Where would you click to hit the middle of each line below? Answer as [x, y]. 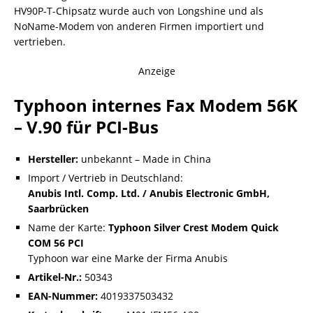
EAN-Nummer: [63, 296]
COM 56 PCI [56, 243]
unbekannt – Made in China [145, 159]
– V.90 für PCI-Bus [86, 127]
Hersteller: [53, 159]
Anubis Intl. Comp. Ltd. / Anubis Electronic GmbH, [149, 194]
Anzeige [156, 71]
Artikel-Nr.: [55, 277]
